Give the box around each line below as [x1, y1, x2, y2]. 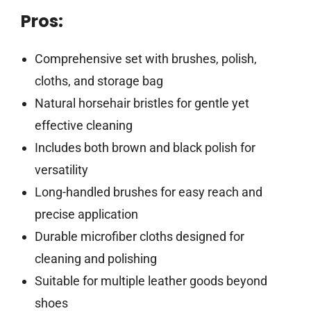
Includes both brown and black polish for [34, 140, 255, 155]
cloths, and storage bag [34, 74, 163, 89]
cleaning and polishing [34, 251, 157, 267]
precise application [34, 207, 138, 222]
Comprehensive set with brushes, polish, [34, 51, 257, 67]
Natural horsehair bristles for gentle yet [34, 96, 249, 111]
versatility [34, 162, 88, 178]
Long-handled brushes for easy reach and [34, 185, 262, 200]
